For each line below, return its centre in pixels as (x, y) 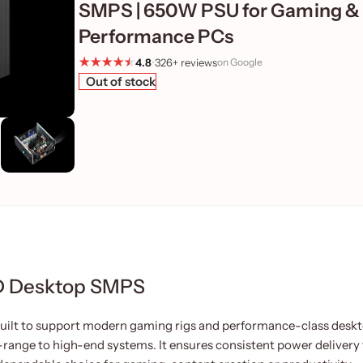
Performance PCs (156, 36)
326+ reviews (186, 62)
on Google (240, 62)
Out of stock (121, 81)
